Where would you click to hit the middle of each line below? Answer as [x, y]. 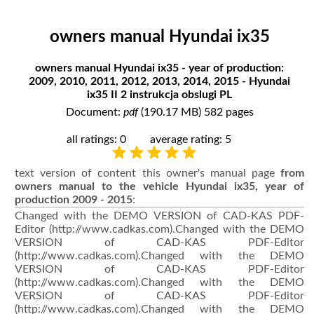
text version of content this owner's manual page [148, 173]
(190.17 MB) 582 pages [196, 112]
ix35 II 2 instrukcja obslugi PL [160, 94]
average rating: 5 [191, 139]
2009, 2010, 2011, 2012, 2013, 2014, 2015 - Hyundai [160, 81]
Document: [94, 112]
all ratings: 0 [98, 139]
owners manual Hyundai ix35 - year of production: [160, 68]
